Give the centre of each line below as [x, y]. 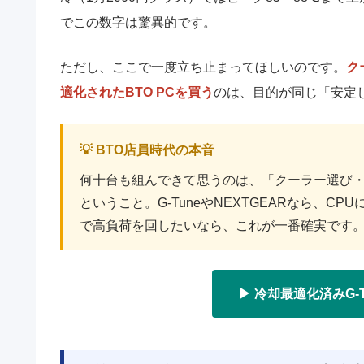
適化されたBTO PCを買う [137, 93]
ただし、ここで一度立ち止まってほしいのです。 [203, 67]
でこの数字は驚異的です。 [138, 23]
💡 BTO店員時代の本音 [147, 150]
